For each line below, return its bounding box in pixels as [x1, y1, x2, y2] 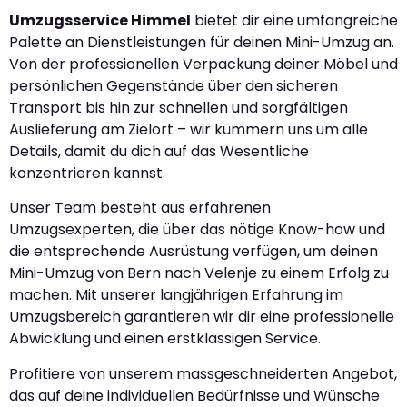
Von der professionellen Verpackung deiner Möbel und [9, 54, 398, 75]
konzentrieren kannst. [9, 163, 165, 184]
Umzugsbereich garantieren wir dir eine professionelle [9, 306, 394, 328]
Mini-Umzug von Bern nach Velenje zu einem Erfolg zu [9, 263, 389, 284]
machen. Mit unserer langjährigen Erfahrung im [9, 284, 343, 306]
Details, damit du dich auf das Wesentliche [9, 141, 309, 163]
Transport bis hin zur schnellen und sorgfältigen [9, 97, 348, 119]
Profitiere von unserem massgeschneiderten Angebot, [9, 362, 397, 384]
